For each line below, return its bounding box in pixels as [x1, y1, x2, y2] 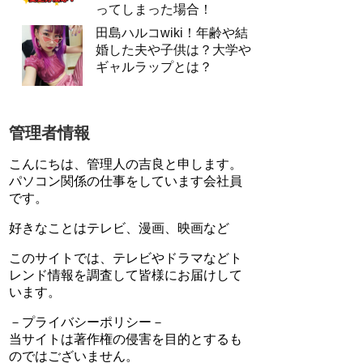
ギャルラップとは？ [96, 60, 212, 74]
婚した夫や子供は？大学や [96, 43, 251, 57]
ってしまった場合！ [96, 2, 212, 16]
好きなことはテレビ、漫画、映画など [9, 221, 229, 235]
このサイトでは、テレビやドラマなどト [9, 251, 242, 265]
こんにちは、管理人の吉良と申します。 [9, 157, 242, 171]
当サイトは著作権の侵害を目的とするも [9, 332, 242, 346]
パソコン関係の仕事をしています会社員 [9, 174, 242, 188]
